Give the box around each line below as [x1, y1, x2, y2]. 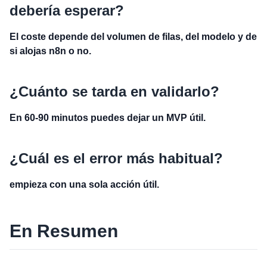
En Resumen [10, 221, 118, 241]
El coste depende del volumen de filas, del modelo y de [10, 32, 257, 42]
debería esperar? [10, 2, 124, 18]
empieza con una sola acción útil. [10, 179, 159, 190]
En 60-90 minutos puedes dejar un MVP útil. [10, 113, 206, 123]
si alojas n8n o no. [10, 46, 91, 56]
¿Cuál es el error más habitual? [10, 150, 223, 166]
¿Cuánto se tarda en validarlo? [10, 83, 219, 100]
